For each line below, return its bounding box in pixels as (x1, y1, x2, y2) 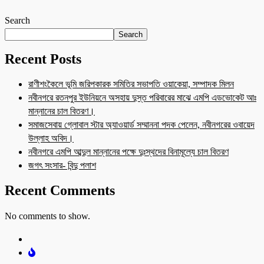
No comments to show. (5, 211, 90, 222)
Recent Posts (5, 51, 81, 67)
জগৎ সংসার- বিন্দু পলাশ (28, 160, 96, 171)
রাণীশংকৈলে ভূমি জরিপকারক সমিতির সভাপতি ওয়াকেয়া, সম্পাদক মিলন (28, 79, 234, 90)
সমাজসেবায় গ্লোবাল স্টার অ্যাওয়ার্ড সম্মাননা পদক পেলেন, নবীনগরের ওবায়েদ (28, 120, 255, 130)
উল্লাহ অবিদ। (28, 133, 74, 144)
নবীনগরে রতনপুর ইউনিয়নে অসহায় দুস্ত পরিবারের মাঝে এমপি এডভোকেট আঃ (28, 93, 256, 103)
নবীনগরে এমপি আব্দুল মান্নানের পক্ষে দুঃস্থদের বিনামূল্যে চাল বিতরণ (28, 147, 229, 157)
